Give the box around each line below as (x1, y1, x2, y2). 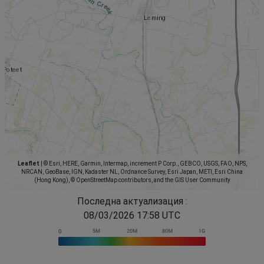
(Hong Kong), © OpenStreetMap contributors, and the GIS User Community (34, 176, 230, 183)
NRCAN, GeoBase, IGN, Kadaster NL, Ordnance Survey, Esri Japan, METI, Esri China (21, 168, 243, 175)
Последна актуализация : (77, 195, 187, 207)
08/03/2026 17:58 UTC (84, 209, 180, 221)
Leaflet (17, 160, 39, 167)
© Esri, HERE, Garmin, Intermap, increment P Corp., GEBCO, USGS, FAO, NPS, (42, 160, 247, 167)
